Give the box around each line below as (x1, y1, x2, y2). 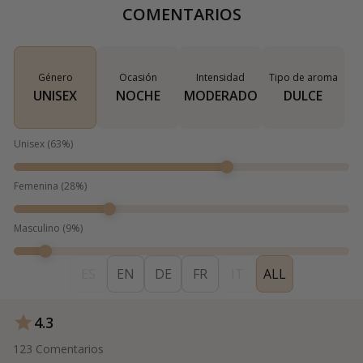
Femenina (14, 179, 58, 194)
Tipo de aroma (268, 70, 338, 85)
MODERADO (183, 87, 258, 105)
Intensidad (196, 70, 245, 85)
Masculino (14, 221, 60, 236)
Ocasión (118, 70, 157, 85)
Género (37, 70, 73, 85)
